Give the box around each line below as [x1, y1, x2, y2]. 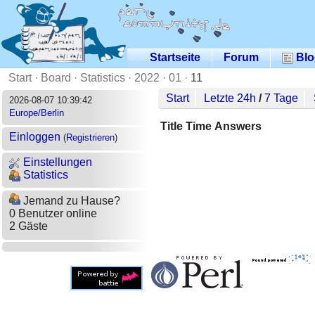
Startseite [150, 51, 200, 63]
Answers [214, 120, 262, 132]
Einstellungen [20, 155, 92, 168]
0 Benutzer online [8, 207, 97, 220]
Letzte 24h [204, 91, 257, 104]
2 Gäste [8, 220, 48, 233]
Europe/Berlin [8, 107, 64, 118]
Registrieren [65, 132, 115, 143]
